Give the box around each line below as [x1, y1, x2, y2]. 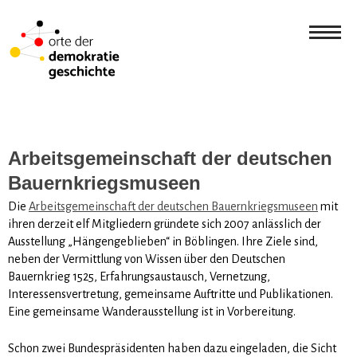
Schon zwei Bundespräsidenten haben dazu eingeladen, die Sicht [8, 341, 336, 355]
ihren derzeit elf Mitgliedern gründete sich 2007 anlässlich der [8, 217, 321, 230]
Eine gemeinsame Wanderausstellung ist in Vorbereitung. [8, 304, 296, 318]
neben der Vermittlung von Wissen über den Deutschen [8, 252, 285, 265]
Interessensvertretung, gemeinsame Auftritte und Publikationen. [8, 287, 333, 300]
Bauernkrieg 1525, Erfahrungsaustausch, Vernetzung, [8, 269, 270, 283]
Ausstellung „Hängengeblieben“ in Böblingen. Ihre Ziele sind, [8, 234, 318, 248]
